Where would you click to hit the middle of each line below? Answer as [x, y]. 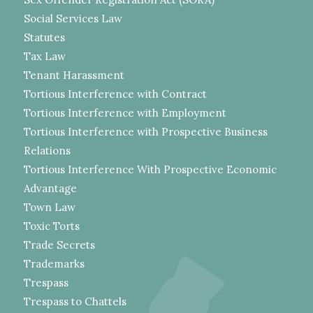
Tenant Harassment [74, 75]
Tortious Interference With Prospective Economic [150, 170]
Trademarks [54, 264]
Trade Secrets [59, 245]
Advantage [50, 189]
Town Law [49, 208]
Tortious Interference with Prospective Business [145, 132]
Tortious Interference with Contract [115, 94]
